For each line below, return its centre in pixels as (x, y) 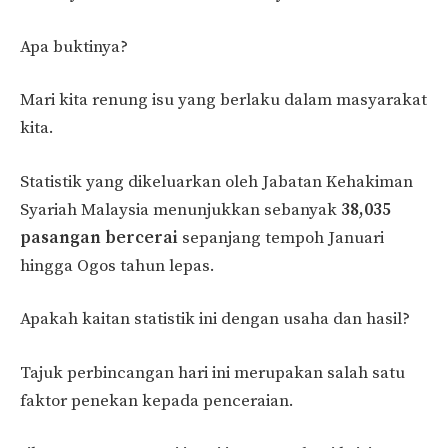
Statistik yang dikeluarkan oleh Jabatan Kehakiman (216, 181)
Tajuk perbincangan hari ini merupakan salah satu (212, 372)
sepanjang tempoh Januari (281, 237)
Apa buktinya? (74, 46)
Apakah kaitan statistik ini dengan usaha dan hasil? (215, 319)
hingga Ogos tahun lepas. (117, 265)
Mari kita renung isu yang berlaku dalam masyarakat (223, 100)
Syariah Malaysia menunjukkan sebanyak (180, 209)
